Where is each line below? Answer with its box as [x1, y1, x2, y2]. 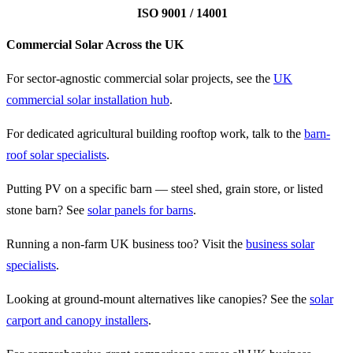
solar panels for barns [87, 203, 193, 217]
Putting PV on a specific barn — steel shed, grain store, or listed [6, 182, 323, 196]
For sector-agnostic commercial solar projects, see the [6, 72, 273, 86]
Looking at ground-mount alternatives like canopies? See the [6, 292, 310, 307]
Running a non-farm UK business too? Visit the [6, 237, 246, 251]
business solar [246, 237, 314, 251]
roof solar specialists [6, 148, 106, 162]
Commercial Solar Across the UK [6, 38, 184, 52]
